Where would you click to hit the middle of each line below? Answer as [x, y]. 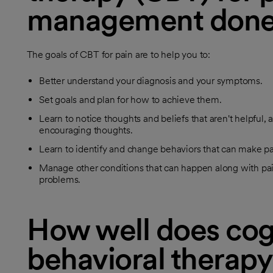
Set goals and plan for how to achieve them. [130, 100]
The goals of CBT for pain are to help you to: [119, 55]
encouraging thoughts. [86, 130]
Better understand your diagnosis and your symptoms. [151, 81]
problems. [60, 179]
